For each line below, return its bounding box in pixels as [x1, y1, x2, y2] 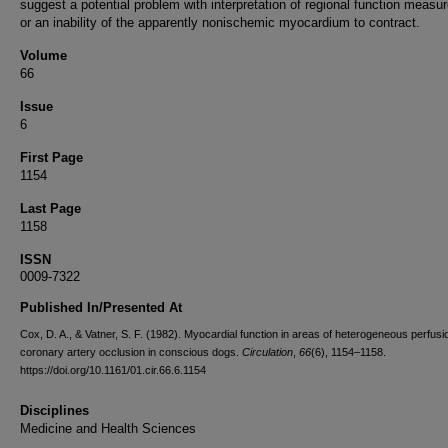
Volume [20, 48, 67, 63]
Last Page [20, 201, 81, 216]
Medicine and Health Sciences [20, 421, 196, 436]
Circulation [242, 346, 293, 358]
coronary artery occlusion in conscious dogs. [20, 346, 242, 358]
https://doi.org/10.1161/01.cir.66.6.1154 [20, 364, 206, 376]
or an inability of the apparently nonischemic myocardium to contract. [20, 15, 420, 30]
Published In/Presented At [20, 300, 182, 315]
